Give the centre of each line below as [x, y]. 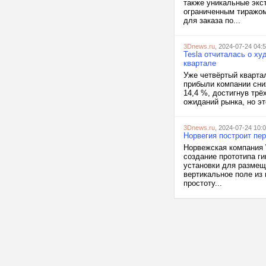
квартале [200, 63]
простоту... [203, 183]
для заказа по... [212, 20]
